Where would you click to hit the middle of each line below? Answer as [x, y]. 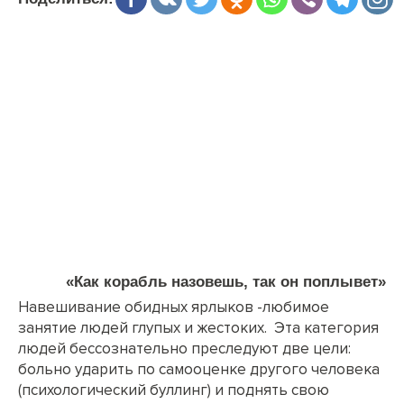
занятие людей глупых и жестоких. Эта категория [198, 327]
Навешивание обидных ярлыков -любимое [174, 307]
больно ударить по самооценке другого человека [199, 369]
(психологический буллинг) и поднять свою [174, 390]
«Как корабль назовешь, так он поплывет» [226, 281]
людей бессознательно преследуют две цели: [184, 348]
